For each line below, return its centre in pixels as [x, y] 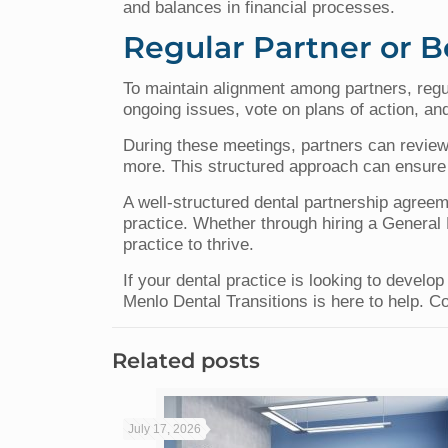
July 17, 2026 [165, 428]
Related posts [186, 360]
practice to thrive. [189, 244]
